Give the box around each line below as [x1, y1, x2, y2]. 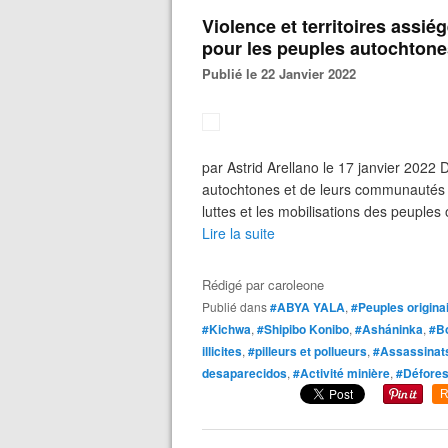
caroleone [268, 275, 324, 294]
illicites [202, 342, 242, 360]
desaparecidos [202, 364, 287, 382]
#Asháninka [355, 320, 423, 338]
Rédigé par [202, 275, 268, 294]
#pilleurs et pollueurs [248, 342, 367, 360]
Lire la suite [202, 223, 275, 243]
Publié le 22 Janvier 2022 [211, 64, 356, 83]
